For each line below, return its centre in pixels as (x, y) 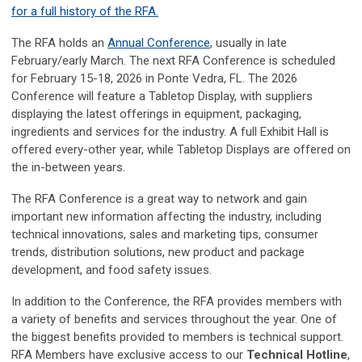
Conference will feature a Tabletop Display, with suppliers (162, 96)
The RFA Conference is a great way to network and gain (159, 199)
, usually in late (248, 43)
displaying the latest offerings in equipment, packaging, (156, 114)
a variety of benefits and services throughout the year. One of (174, 319)
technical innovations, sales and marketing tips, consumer (165, 234)
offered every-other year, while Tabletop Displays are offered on (181, 149)
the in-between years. (68, 167)
